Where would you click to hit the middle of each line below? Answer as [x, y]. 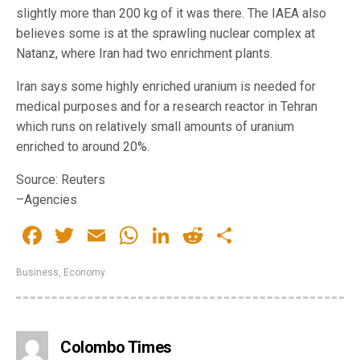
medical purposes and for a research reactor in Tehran [167, 107]
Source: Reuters [61, 180]
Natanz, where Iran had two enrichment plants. [144, 54]
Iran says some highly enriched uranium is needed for [166, 87]
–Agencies [47, 200]
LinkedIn [221, 236]
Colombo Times [116, 348]
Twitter [117, 236]
